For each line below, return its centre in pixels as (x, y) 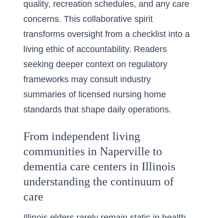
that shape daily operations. (117, 109)
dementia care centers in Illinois (99, 166)
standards (43, 109)
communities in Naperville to (93, 151)
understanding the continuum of (99, 182)
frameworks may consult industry (87, 79)
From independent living (82, 136)
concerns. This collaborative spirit (88, 19)
